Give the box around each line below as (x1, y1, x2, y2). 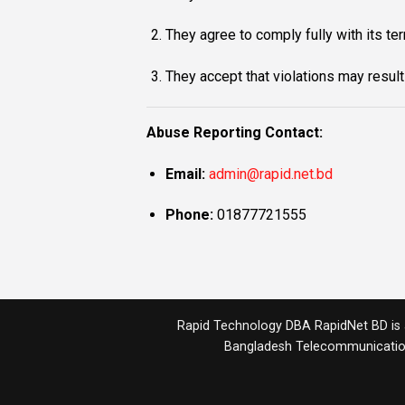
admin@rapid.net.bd (208, 165, 333, 183)
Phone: (165, 206, 213, 224)
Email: (165, 165, 205, 183)
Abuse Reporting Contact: (146, 123, 323, 141)
